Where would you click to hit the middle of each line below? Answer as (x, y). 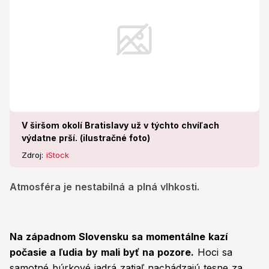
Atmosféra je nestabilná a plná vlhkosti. (104, 187)
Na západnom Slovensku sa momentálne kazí (119, 237)
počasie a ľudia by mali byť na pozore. (102, 252)
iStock (58, 155)
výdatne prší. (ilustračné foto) (86, 138)
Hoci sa (213, 252)
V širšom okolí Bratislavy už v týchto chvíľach (120, 125)
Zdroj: (34, 155)
